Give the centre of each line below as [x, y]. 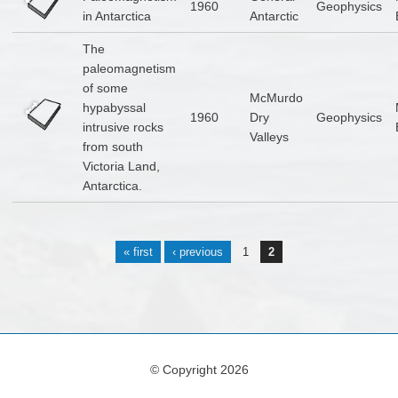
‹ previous [197, 251]
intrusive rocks [123, 127]
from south [112, 147]
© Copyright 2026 [199, 369]
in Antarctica [116, 16]
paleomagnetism [129, 69]
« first [138, 251]
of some [105, 88]
